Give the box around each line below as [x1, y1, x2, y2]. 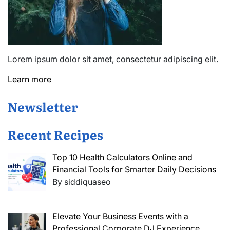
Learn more [8, 73, 51, 84]
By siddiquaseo [52, 176, 111, 187]
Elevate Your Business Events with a [52, 211, 188, 222]
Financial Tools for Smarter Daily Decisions [52, 164, 216, 175]
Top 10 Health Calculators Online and [52, 151, 193, 162]
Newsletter [8, 97, 78, 116]
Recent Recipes [8, 125, 103, 143]
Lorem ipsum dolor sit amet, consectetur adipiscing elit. [8, 53, 218, 64]
